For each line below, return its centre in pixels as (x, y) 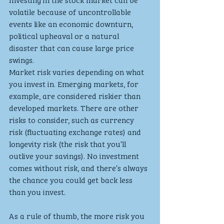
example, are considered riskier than (76, 95)
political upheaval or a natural (65, 35)
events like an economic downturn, (72, 23)
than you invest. (37, 191)
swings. (21, 59)
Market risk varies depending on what (77, 71)
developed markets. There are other (75, 107)
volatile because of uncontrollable (71, 11)
